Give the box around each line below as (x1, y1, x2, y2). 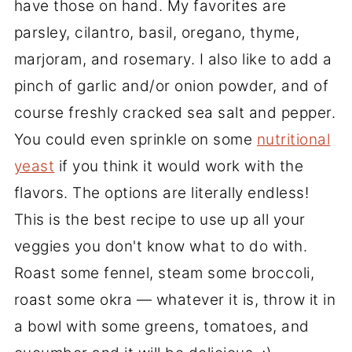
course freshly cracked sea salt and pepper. (13, 104, 336, 123)
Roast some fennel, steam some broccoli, (13, 264, 315, 283)
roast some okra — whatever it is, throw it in (13, 291, 336, 310)
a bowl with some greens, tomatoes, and (13, 317, 310, 336)
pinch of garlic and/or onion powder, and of (13, 77, 329, 96)
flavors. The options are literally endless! (13, 184, 310, 203)
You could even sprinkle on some (13, 130, 257, 149)
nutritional (256, 130, 331, 149)
